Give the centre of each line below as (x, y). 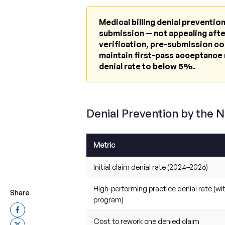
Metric (104, 145)
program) (108, 200)
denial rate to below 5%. (147, 67)
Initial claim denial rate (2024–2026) (150, 167)
